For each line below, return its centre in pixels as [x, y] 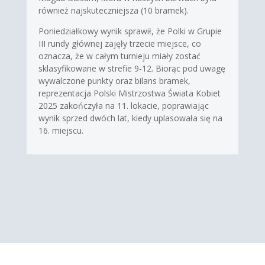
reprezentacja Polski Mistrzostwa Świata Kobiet [129, 93]
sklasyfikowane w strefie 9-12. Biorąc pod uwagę [132, 68]
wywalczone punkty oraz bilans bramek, [114, 80]
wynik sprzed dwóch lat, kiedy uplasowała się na [130, 118]
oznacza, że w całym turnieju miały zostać [119, 56]
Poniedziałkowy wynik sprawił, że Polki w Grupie [130, 31]
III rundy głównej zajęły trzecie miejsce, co [119, 43]
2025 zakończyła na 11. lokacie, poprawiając [123, 105]
